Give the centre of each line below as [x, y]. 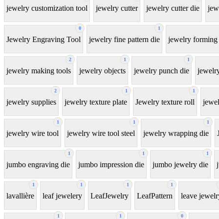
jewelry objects [102, 70]
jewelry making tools [39, 70]
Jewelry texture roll [165, 102]
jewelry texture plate [96, 102]
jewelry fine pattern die [124, 39]
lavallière [20, 196]
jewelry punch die [162, 70]
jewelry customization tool [47, 8]
